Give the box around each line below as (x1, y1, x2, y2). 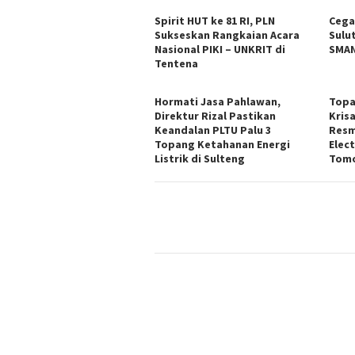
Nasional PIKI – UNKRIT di (155, 42, 285, 57)
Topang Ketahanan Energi (155, 137, 290, 152)
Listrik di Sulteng (155, 151, 245, 166)
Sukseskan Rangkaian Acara (155, 28, 300, 43)
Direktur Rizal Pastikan (155, 109, 276, 124)
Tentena (155, 56, 198, 71)
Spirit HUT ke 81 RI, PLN (155, 13, 275, 29)
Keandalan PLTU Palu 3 (155, 123, 271, 138)
